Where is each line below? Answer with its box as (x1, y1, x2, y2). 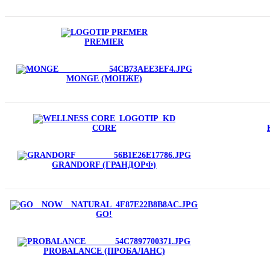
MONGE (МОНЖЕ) (66, 74, 142, 83)
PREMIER (84, 37, 124, 46)
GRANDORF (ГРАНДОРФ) (52, 160, 157, 169)
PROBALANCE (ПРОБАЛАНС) (43, 246, 165, 256)
